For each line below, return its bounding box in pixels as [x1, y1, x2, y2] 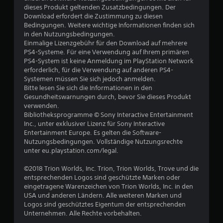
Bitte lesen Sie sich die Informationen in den [24, 84, 152, 92]
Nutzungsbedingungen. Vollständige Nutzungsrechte [24, 137, 183, 146]
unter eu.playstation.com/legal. [24, 146, 118, 155]
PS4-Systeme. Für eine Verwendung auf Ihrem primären [24, 48, 189, 56]
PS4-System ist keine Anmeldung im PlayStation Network [24, 57, 194, 65]
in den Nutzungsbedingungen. [24, 30, 115, 38]
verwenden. [24, 102, 59, 110]
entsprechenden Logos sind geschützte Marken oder [24, 173, 180, 182]
